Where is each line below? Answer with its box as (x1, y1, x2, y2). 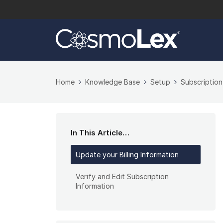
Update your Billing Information (76, 150, 179, 159)
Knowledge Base (85, 78, 140, 87)
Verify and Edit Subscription (76, 172, 169, 181)
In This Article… (71, 128, 129, 138)
